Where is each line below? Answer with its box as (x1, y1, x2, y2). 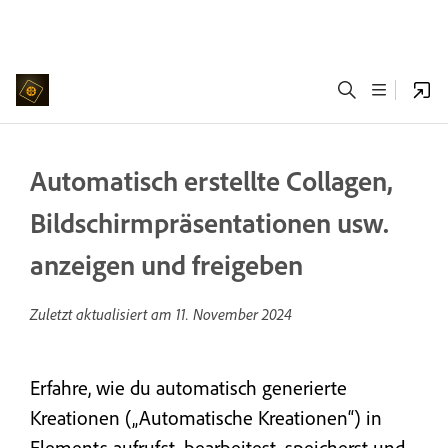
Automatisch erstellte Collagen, (30, 163, 393, 198)
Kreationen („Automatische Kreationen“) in (30, 405, 382, 430)
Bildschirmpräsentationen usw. (30, 205, 389, 240)
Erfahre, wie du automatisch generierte (30, 375, 347, 400)
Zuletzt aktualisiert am (30, 304, 176, 324)
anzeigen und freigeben (30, 247, 303, 282)
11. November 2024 (176, 304, 292, 324)
